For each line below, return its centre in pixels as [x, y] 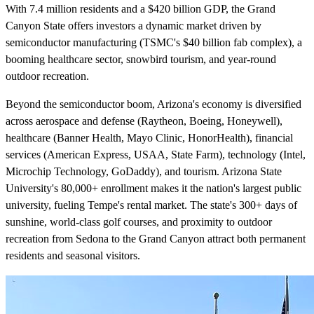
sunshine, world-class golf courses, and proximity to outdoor [139, 222]
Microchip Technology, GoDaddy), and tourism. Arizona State [144, 172]
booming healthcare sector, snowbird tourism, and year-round [141, 60]
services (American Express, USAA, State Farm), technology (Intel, [156, 155]
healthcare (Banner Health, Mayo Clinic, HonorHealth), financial [149, 138]
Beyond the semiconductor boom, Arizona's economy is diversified [153, 104]
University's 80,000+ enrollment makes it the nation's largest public [153, 189]
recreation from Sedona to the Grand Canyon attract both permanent [156, 239]
